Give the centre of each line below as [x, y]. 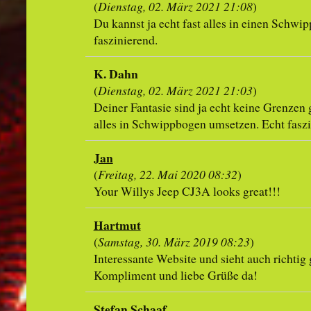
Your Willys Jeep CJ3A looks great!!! [187, 191]
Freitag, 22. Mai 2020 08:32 [167, 175]
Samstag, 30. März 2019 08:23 [174, 242]
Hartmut [117, 225]
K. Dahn [116, 74]
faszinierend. [125, 40]
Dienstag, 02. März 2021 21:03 [175, 91]
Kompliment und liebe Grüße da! [175, 275]
